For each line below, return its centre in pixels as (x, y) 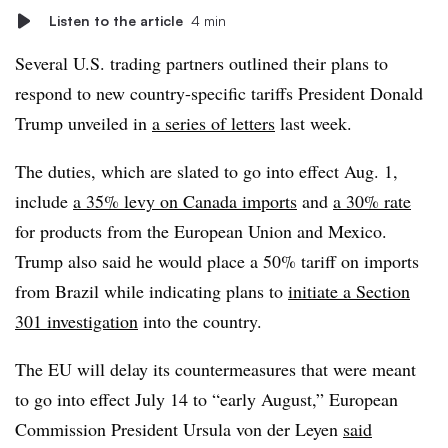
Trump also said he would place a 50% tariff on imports (217, 261)
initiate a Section (349, 291)
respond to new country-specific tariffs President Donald (219, 93)
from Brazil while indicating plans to (151, 291)
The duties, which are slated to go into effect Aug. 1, (206, 171)
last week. (316, 123)
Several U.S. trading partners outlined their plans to (201, 63)
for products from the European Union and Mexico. (201, 231)
